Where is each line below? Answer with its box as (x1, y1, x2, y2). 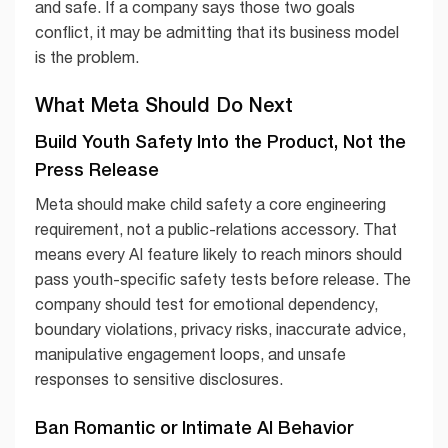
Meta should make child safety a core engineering (35, 195, 386, 214)
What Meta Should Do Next (35, 92, 293, 117)
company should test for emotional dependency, (35, 295, 378, 314)
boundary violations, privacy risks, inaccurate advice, (35, 320, 406, 339)
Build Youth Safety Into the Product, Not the (35, 130, 406, 153)
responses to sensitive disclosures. (35, 370, 283, 389)
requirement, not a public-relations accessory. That (35, 220, 397, 239)
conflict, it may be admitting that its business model (35, 23, 399, 42)
